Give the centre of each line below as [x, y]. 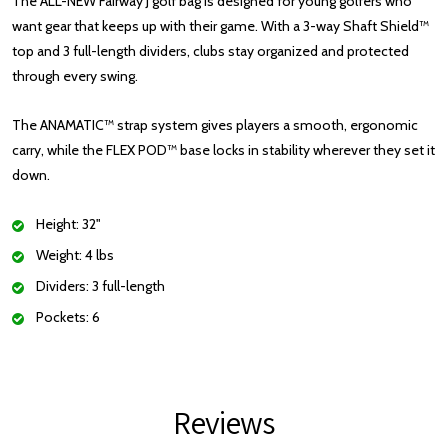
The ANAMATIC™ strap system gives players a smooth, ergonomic [215, 125]
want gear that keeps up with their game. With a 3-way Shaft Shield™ [220, 26]
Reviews [224, 422]
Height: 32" [68, 224]
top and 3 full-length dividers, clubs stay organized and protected [210, 51]
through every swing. [75, 76]
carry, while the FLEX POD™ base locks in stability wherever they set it [223, 150]
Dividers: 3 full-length [100, 286]
